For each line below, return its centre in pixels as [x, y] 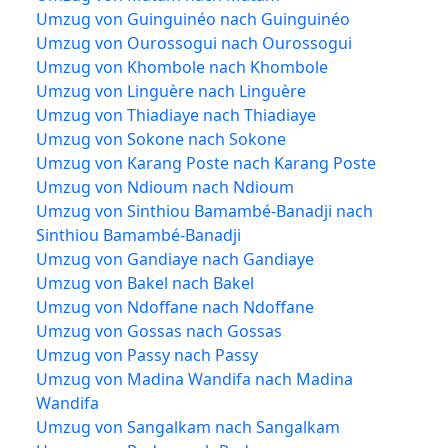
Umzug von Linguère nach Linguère [171, 90]
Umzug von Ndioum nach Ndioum [165, 186]
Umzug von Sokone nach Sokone [161, 138]
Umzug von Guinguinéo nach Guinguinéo [193, 18]
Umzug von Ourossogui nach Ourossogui [194, 42]
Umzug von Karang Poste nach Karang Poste [206, 162]
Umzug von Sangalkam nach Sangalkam [188, 426]
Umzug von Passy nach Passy [147, 354]
